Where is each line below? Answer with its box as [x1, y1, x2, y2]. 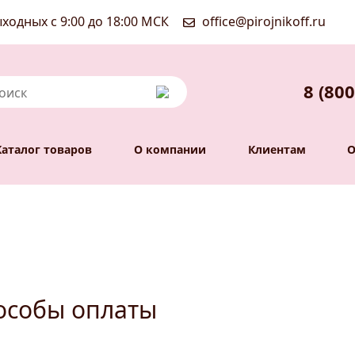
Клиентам [247, 141, 306, 157]
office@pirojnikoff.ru [202, 13, 326, 30]
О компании [133, 141, 206, 157]
